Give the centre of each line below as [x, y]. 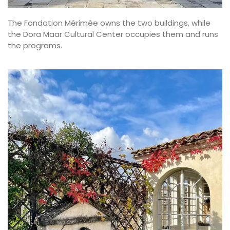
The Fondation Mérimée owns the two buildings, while [109, 23]
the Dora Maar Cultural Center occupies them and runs [113, 34]
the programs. [35, 46]
